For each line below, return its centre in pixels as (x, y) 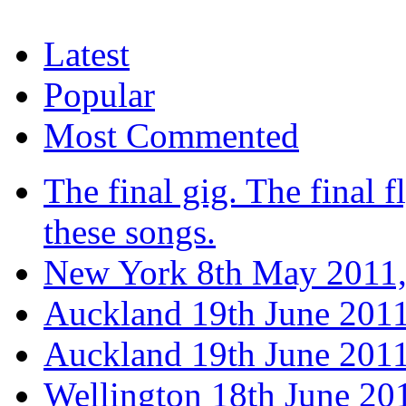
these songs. (130, 231)
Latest (87, 53)
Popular (99, 94)
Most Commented (171, 135)
